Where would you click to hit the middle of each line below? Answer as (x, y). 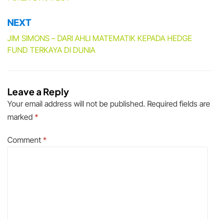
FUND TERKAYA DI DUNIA (51, 50)
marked (21, 117)
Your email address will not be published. (76, 104)
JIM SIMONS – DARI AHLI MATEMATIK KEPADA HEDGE (100, 38)
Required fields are (179, 104)
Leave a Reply (38, 92)
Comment (25, 140)
